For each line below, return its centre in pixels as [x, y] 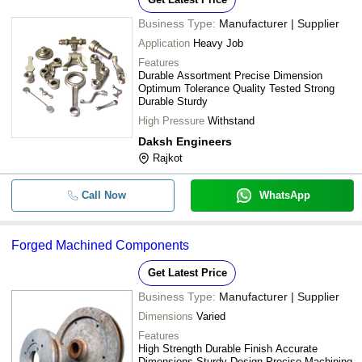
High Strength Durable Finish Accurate [228, 349]
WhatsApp [284, 195]
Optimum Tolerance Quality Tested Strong [236, 88]
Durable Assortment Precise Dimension [230, 76]
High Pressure [171, 121]
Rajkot [168, 158]
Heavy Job [218, 43]
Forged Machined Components [100, 245]
